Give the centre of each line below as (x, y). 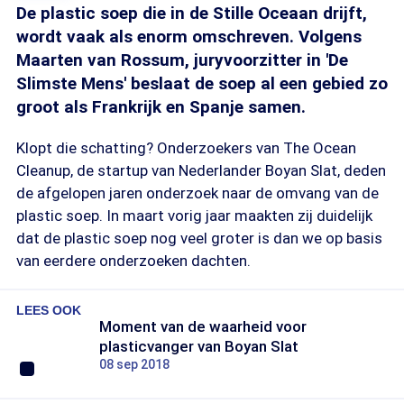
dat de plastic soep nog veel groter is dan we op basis (199, 238)
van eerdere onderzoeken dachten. (133, 261)
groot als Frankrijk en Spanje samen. (161, 107)
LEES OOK (49, 310)
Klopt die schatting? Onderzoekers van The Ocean (186, 148)
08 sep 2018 (134, 364)
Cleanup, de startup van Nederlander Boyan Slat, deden (201, 170)
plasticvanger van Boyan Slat (199, 346)
